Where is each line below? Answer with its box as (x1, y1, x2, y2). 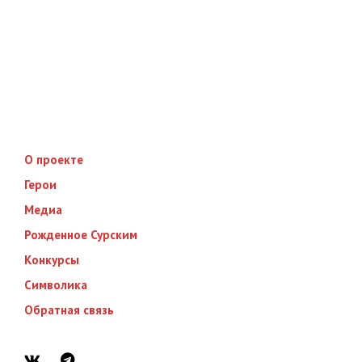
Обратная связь (24, 302, 114, 318)
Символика (24, 277, 87, 293)
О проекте (24, 152, 83, 167)
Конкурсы (24, 252, 79, 267)
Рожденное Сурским (24, 227, 137, 242)
